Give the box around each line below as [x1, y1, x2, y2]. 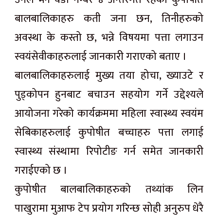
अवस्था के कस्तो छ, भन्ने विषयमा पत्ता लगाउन [15, 29, 203, 47]
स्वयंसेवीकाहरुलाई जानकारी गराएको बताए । [15, 48, 187, 66]
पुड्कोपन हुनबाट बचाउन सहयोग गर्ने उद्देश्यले [15, 86, 203, 104]
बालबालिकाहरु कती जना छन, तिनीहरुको [15, 10, 203, 28]
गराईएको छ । [15, 162, 68, 180]
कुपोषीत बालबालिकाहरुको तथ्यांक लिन [15, 181, 203, 199]
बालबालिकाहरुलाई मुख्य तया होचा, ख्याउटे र [15, 67, 203, 85]
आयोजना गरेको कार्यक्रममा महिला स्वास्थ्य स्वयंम [15, 105, 203, 123]
